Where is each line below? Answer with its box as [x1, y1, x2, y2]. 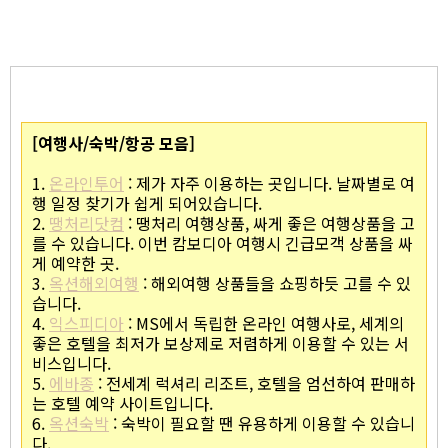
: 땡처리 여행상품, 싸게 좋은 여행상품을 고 [124, 210, 415, 235]
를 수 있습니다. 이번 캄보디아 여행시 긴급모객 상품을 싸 [32, 230, 413, 255]
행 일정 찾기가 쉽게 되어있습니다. [32, 190, 262, 215]
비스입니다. [32, 350, 111, 375]
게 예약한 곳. [32, 250, 119, 275]
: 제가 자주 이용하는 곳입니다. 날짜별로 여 [124, 170, 415, 195]
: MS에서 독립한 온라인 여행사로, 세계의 [124, 310, 404, 335]
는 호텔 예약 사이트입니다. [32, 390, 213, 415]
